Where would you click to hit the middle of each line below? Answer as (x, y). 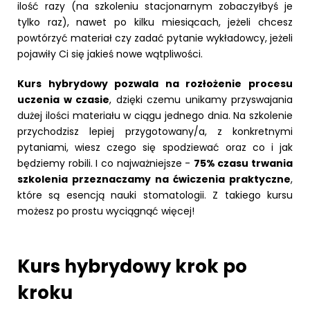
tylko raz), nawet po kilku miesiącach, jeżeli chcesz (155, 22)
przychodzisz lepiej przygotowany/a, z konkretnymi (155, 131)
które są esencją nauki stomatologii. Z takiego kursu (155, 195)
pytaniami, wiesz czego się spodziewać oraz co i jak (155, 147)
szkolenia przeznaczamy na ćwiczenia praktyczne (154, 179)
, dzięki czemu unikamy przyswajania (201, 99)
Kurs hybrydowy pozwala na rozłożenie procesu (155, 83)
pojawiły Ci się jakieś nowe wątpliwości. (110, 54)
